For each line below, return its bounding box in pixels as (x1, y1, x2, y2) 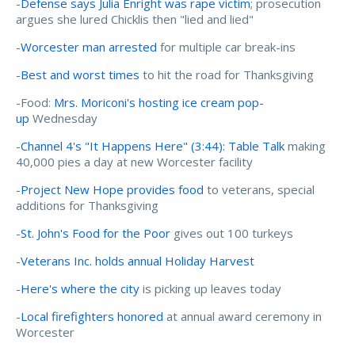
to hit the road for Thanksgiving (139, 66, 314, 82)
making (284, 137, 326, 154)
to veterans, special (204, 181, 315, 197)
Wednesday (29, 109, 97, 126)
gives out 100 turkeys (170, 224, 293, 241)
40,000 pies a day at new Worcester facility (16, 153, 253, 170)
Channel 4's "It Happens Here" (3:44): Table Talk (21, 137, 284, 154)
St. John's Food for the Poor (21, 224, 170, 241)
